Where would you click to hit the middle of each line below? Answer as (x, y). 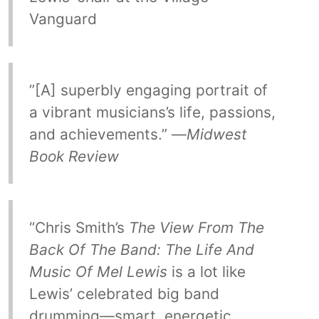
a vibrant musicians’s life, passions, (152, 112)
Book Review (74, 156)
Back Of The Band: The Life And (141, 249)
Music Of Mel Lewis (98, 271)
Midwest (216, 134)
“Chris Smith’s (79, 227)
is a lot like (206, 271)
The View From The (196, 227)
